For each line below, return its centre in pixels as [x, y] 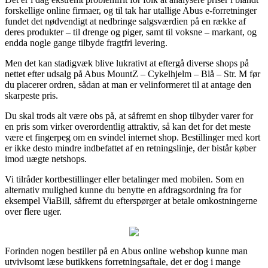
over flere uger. [33, 211]
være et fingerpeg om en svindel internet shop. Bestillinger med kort [133, 137]
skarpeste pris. [31, 95]
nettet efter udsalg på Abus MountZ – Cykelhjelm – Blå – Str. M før [133, 74]
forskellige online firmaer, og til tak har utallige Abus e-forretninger [131, 10]
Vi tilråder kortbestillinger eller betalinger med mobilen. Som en [124, 179]
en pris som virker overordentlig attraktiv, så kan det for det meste [128, 126]
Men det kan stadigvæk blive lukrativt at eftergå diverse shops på [127, 63]
